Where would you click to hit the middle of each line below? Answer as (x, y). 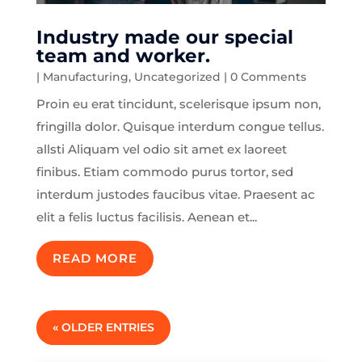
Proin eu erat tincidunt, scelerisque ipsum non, (178, 104)
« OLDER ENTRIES (103, 328)
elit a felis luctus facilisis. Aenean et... (146, 217)
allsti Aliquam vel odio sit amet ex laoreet (161, 149)
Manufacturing (85, 77)
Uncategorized (177, 77)
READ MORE (95, 259)
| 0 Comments (263, 77)
